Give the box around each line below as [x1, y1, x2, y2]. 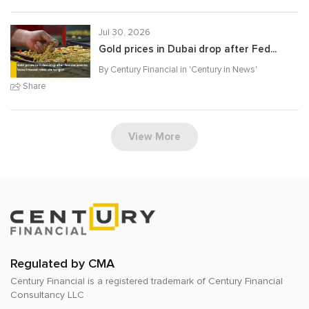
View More [128, 130, 181, 143]
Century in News [191, 63, 255, 75]
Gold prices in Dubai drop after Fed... [99, 43, 277, 55]
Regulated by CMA [10, 256, 114, 271]
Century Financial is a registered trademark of [10, 275, 208, 287]
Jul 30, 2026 [99, 26, 150, 38]
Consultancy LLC [10, 289, 84, 301]
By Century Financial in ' [99, 63, 191, 75]
